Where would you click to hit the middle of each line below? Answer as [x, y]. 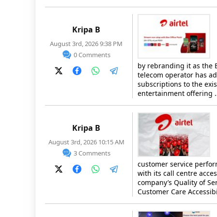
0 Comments [92, 55]
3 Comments [92, 153]
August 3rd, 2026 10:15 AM [86, 142]
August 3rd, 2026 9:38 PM [86, 44]
